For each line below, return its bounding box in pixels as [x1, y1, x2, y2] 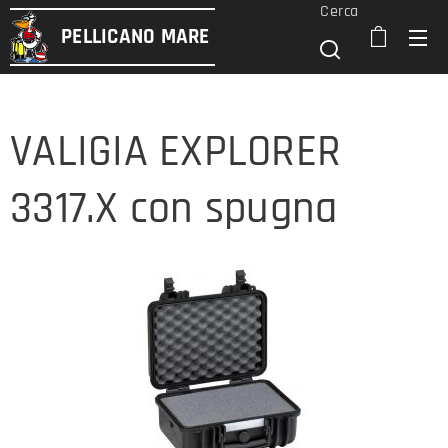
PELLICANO [61, 23, 161, 50]
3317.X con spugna [10, 181, 338, 237]
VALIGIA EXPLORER [10, 124, 342, 180]
